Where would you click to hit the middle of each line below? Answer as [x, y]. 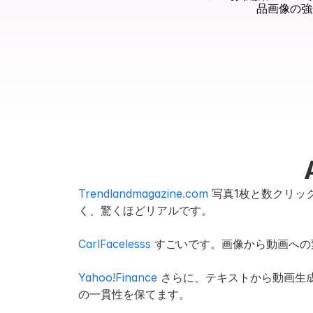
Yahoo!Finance [118, 277]
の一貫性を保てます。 [134, 294]
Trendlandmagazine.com [143, 194]
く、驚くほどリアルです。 [145, 210]
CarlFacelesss [115, 244]
